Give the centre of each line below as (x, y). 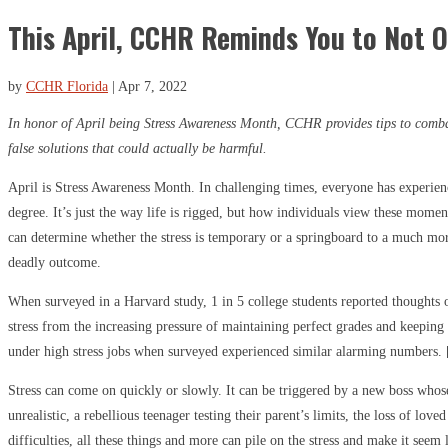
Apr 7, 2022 (152, 86)
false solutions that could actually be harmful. (137, 148)
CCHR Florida (67, 86)
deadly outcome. (54, 262)
